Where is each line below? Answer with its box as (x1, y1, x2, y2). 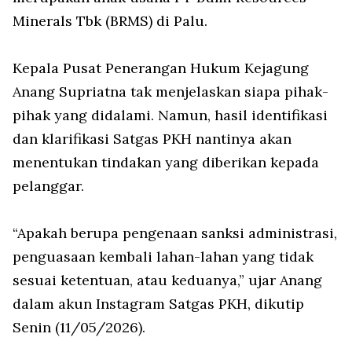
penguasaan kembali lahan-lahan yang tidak (13, 247, 313, 266)
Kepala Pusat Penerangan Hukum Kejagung (13, 59, 309, 77)
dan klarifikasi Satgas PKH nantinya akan (13, 130, 291, 148)
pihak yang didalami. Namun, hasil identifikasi (13, 106, 328, 124)
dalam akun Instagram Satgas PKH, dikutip (13, 295, 304, 313)
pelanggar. (13, 177, 84, 195)
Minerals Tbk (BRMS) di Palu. (13, 12, 207, 30)
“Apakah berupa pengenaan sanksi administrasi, (13, 224, 337, 242)
